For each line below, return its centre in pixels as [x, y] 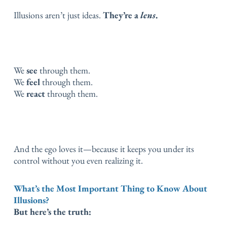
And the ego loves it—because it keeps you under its [104, 149]
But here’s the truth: [52, 211]
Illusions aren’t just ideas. [58, 15]
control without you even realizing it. [78, 161]
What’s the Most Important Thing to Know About [110, 188]
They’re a [122, 15]
